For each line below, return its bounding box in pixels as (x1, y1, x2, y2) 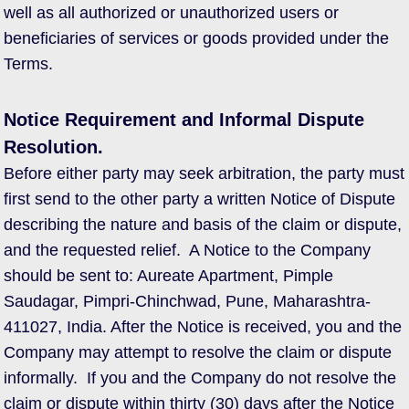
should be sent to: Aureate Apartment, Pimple (4, 267, 333, 285)
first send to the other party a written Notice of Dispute (4, 190, 395, 208)
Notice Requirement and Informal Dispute (4, 110, 364, 130)
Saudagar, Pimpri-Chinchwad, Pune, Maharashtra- (4, 292, 371, 310)
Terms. (4, 55, 53, 73)
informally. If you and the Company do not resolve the (4, 369, 396, 387)
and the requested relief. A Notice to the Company (4, 241, 371, 259)
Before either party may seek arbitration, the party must (4, 164, 404, 183)
